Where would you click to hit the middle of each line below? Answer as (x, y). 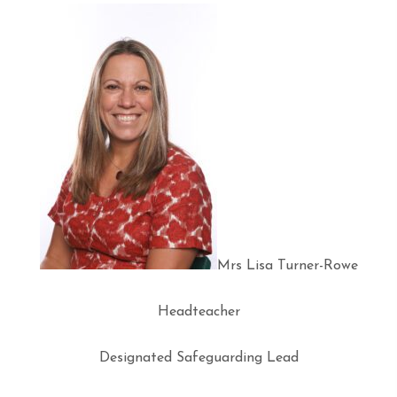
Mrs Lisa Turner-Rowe (287, 266)
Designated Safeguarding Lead (198, 358)
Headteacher (198, 312)
